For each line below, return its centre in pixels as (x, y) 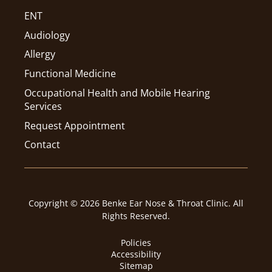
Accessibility (136, 254)
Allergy (40, 54)
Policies (136, 243)
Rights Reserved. (136, 216)
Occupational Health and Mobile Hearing (117, 93)
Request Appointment (75, 125)
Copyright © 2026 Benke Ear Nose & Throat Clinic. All (136, 203)
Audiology (47, 35)
